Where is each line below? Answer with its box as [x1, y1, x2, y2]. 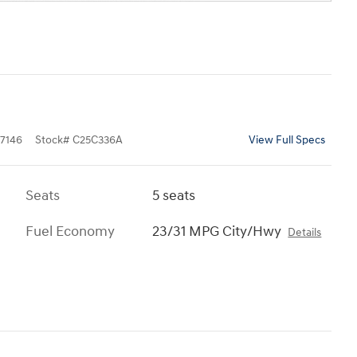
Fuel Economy [25, 222, 115, 241]
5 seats [152, 186, 196, 205]
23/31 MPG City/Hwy [152, 222, 282, 241]
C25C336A [73, 133, 123, 147]
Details [288, 226, 322, 239]
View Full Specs [249, 133, 325, 147]
